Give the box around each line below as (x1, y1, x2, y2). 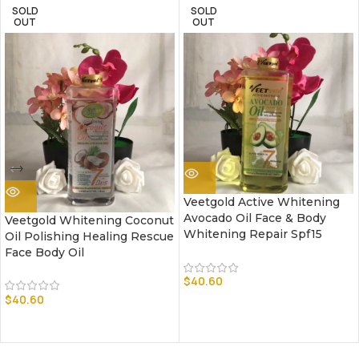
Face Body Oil (5, 245, 84, 260)
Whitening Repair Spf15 (184, 227, 322, 242)
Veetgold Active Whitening (184, 195, 340, 210)
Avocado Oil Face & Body (184, 211, 326, 226)
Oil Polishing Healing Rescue (5, 229, 174, 244)
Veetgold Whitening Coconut (5, 213, 174, 228)
